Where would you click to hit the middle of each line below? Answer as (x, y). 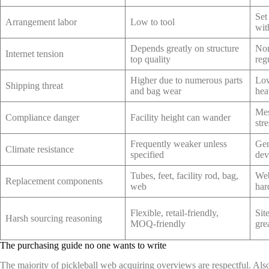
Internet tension (35, 54)
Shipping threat (34, 86)
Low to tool (153, 22)
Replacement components (54, 181)
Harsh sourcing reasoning (54, 219)
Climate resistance (40, 150)
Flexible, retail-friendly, (174, 213)
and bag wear (156, 91)
